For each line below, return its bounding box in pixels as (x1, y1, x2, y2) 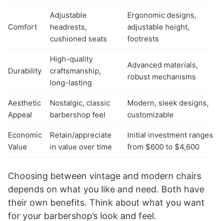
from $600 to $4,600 (127, 142, 199, 151)
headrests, (50, 22, 87, 32)
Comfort (8, 22, 37, 32)
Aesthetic (8, 98, 41, 108)
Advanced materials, (127, 60, 198, 70)
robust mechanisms (127, 72, 196, 81)
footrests (127, 34, 159, 43)
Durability (8, 66, 41, 75)
